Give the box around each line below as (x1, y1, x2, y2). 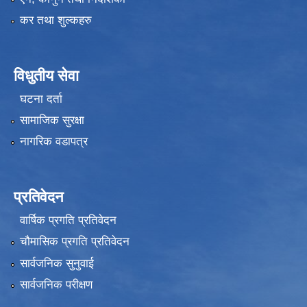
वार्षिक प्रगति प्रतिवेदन (19, 213, 116, 227)
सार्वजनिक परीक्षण (19, 278, 93, 291)
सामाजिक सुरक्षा (19, 114, 84, 127)
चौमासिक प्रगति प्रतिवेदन (19, 235, 130, 249)
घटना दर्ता (19, 92, 62, 106)
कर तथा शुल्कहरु (19, 14, 92, 27)
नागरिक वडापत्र (19, 135, 88, 149)
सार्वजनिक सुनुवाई (19, 256, 94, 270)
